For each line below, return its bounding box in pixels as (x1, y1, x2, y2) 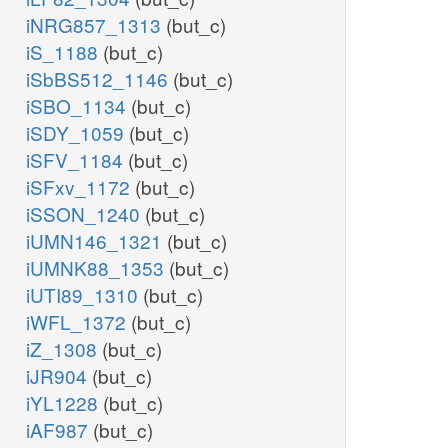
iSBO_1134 (26, 92, 131, 120)
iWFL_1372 (26, 308, 131, 336)
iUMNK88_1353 (26, 254, 169, 282)
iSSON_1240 (26, 200, 145, 228)
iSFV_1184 (26, 146, 128, 174)
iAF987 (26, 416, 93, 444)
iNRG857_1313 (26, 11, 166, 39)
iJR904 (26, 362, 92, 390)
